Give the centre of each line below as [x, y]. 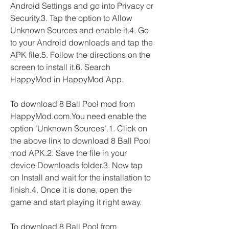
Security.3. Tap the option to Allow [71, 18]
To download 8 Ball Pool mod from [73, 104]
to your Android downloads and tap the [82, 42]
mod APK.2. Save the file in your [68, 153]
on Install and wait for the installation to [81, 177]
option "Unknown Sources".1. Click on [79, 128]
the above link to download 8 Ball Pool [80, 141]
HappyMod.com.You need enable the [78, 116]
